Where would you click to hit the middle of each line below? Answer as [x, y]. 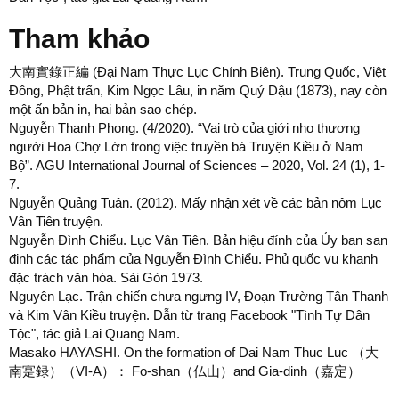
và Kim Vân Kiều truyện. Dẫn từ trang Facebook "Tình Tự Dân [189, 315]
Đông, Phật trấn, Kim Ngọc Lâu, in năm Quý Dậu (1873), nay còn [198, 90]
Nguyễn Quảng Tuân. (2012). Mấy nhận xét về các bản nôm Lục [195, 203]
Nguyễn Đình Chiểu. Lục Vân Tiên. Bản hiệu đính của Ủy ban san [198, 240]
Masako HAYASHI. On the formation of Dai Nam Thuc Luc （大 [194, 352]
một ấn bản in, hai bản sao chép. [103, 109]
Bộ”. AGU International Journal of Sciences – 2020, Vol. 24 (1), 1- [197, 165]
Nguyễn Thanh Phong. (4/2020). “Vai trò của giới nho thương [184, 128]
